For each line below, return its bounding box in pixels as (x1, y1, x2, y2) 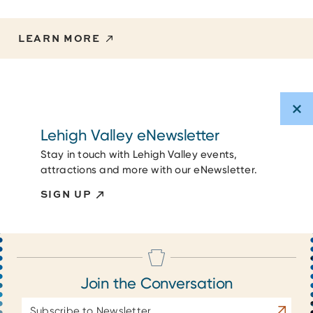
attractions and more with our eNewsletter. (40, 163, 258, 176)
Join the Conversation (80, 274, 233, 292)
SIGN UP (40, 187, 92, 201)
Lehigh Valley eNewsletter (40, 126, 219, 145)
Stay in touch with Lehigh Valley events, (40, 147, 238, 161)
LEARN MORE (18, 31, 101, 45)
